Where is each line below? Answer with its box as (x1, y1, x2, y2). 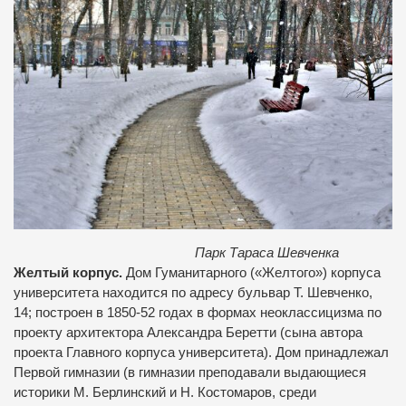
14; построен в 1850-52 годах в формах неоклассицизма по (14, 304, 382, 320)
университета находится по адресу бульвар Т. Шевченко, (14, 285, 372, 300)
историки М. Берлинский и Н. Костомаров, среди (14, 384, 316, 400)
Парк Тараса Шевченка (191, 245, 339, 260)
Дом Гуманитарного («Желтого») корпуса (126, 265, 381, 280)
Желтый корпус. (14, 265, 126, 280)
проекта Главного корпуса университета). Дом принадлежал (14, 344, 389, 360)
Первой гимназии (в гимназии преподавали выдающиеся (14, 364, 366, 380)
